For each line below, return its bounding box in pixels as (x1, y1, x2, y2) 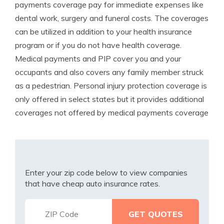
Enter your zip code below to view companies (25, 167, 187, 177)
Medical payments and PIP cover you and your (15, 53, 181, 63)
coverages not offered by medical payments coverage (15, 107, 208, 117)
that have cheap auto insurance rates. (25, 178, 160, 188)
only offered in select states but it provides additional (15, 94, 204, 104)
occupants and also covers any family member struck (15, 67, 203, 77)
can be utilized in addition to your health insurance (15, 26, 192, 36)
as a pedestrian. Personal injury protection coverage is (15, 80, 207, 90)
